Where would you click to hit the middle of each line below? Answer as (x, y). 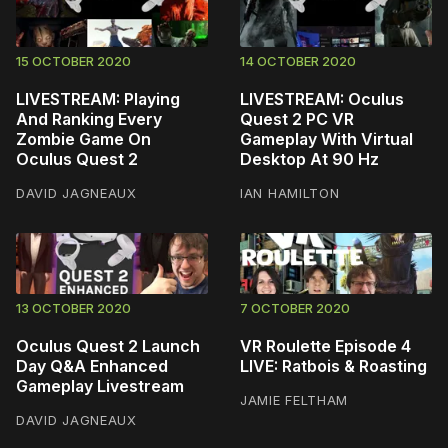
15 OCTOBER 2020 (73, 61)
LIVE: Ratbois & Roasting (333, 365)
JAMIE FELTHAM (294, 399)
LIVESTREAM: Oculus (322, 99)
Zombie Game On (83, 139)
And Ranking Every (89, 119)
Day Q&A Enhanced (92, 365)
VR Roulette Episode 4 (325, 345)
